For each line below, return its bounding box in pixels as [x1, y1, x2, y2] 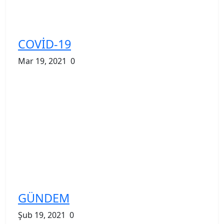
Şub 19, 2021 [18, 209, 65, 220]
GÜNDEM [18, 189, 69, 206]
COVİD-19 [18, 35, 71, 52]
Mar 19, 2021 [18, 55, 66, 66]
